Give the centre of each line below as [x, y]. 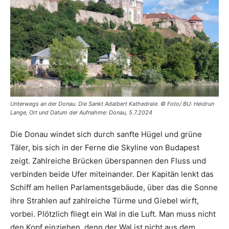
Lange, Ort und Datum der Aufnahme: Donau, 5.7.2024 [81, 113]
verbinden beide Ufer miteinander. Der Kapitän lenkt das [112, 174]
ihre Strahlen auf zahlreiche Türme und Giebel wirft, [105, 201]
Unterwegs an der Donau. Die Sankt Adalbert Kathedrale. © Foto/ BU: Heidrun [112, 104]
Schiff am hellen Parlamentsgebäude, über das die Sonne [114, 188]
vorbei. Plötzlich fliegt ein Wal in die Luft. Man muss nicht [113, 214]
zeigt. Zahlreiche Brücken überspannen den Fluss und [108, 161]
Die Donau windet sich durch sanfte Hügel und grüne [106, 134]
